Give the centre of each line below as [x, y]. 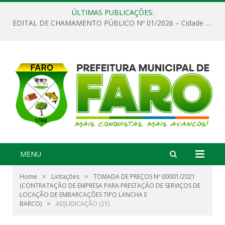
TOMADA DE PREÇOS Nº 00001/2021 [144, 176]
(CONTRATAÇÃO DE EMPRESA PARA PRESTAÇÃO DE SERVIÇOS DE [110, 185]
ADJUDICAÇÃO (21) [83, 203]
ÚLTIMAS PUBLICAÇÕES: [113, 12]
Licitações [65, 176]
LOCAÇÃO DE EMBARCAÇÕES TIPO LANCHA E [83, 194]
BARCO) [31, 203]
